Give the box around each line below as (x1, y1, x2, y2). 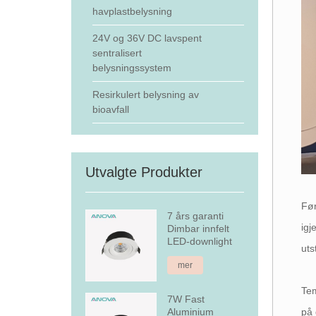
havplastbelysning (92, 6, 172, 17)
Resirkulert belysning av (92, 89, 199, 100)
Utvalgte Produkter (85, 164, 202, 180)
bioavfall (92, 104, 129, 115)
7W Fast (167, 293, 205, 305)
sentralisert (92, 47, 142, 59)
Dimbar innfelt (167, 223, 230, 234)
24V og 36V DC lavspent (92, 32, 202, 44)
